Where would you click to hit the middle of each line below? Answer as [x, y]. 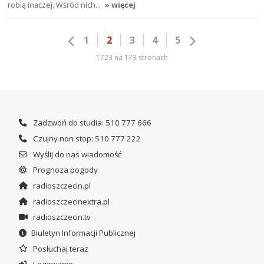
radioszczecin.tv [61, 217]
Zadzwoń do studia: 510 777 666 [91, 123]
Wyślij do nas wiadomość [76, 154]
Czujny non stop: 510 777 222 [86, 138]
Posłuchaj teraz [60, 248]
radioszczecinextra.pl [70, 201]
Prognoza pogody [64, 170]
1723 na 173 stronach [132, 57]
